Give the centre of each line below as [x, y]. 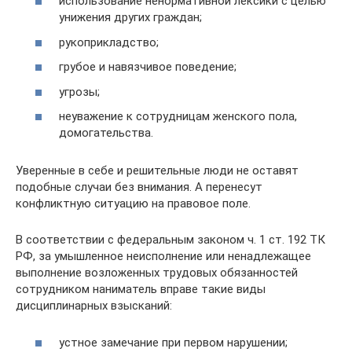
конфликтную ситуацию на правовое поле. [133, 203]
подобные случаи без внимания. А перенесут [139, 187]
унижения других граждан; [130, 17]
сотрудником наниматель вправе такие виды [141, 289]
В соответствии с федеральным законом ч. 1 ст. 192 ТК [170, 240]
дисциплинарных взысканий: [94, 306]
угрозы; [79, 92]
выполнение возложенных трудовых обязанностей [157, 273]
